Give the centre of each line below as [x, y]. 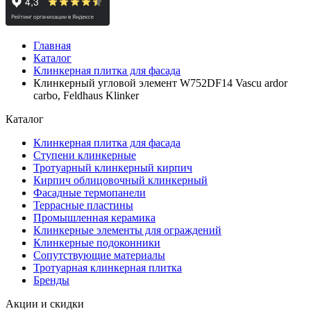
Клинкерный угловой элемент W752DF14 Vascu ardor [160, 83]
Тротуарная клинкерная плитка [108, 268]
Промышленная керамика [94, 218]
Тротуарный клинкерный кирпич [113, 168]
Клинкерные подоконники [97, 243]
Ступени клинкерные [85, 155]
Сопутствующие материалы [99, 255]
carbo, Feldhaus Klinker [86, 95]
